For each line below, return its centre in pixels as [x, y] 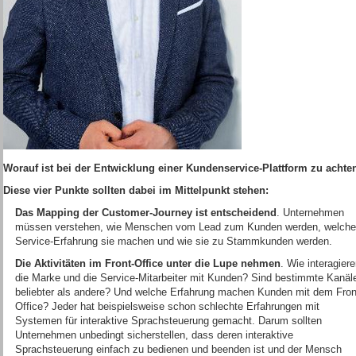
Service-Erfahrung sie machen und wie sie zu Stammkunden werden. [174, 241]
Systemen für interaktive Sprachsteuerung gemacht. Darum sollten [168, 321]
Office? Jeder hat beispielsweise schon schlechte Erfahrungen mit [167, 306]
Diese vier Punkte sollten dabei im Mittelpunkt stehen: [136, 190]
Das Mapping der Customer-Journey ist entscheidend [146, 213]
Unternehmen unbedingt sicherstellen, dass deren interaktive [154, 335]
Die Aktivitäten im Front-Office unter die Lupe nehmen [148, 263]
